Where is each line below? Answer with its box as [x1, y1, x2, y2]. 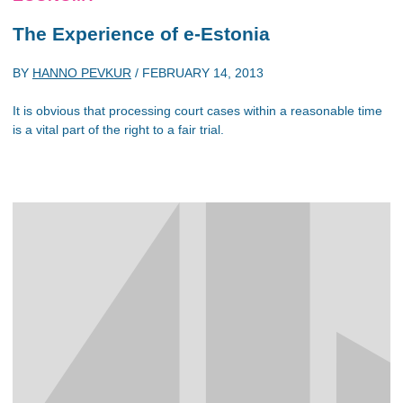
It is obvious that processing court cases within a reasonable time [13, 103, 382, 118]
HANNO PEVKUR [32, 65, 131, 80]
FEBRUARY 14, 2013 [142, 65, 264, 80]
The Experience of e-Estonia [13, 23, 270, 44]
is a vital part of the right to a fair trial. [13, 121, 224, 137]
